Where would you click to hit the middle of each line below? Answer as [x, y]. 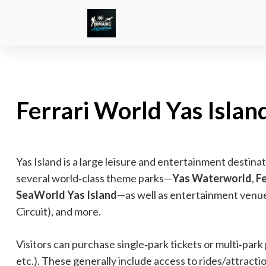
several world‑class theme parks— [94, 178]
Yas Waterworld [212, 178]
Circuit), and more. [58, 211]
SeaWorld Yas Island [66, 195]
